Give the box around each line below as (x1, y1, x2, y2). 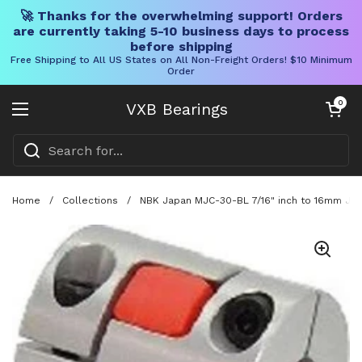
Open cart (322, 98, 358, 107)
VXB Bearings (126, 99, 228, 119)
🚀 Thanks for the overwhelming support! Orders (19, 8, 343, 23)
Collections (62, 194, 118, 206)
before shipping (129, 39, 233, 54)
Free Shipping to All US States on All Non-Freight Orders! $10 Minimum (10, 54, 352, 65)
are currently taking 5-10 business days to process (13, 23, 349, 39)
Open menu (19, 110, 97, 127)
